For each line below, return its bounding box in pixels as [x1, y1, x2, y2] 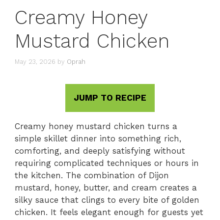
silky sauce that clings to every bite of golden [15, 195, 199, 205]
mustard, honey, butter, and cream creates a [15, 183, 197, 193]
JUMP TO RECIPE [74, 93, 146, 103]
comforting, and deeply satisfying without [15, 146, 185, 156]
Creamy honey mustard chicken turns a [15, 121, 177, 132]
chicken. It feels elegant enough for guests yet [15, 207, 203, 218]
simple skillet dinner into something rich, [15, 134, 181, 144]
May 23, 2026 [15, 58, 55, 66]
